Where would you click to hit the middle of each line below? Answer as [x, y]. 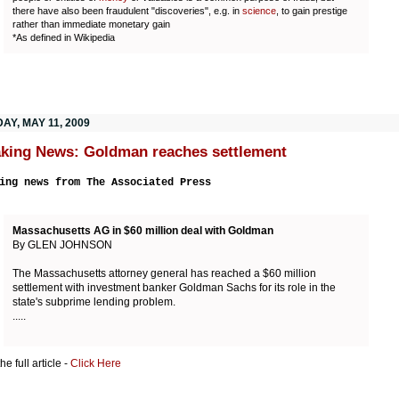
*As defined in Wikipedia [64, 37]
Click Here [94, 364]
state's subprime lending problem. [94, 301]
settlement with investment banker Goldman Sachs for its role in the [174, 287]
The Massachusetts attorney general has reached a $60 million [164, 273]
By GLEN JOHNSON [62, 244]
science [259, 10]
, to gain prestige [312, 10]
